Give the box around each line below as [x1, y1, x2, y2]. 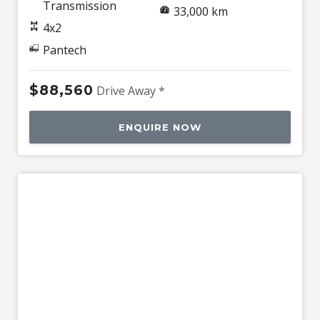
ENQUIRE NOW [119, 121, 201, 133]
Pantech [42, 41, 86, 58]
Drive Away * [96, 82, 165, 99]
